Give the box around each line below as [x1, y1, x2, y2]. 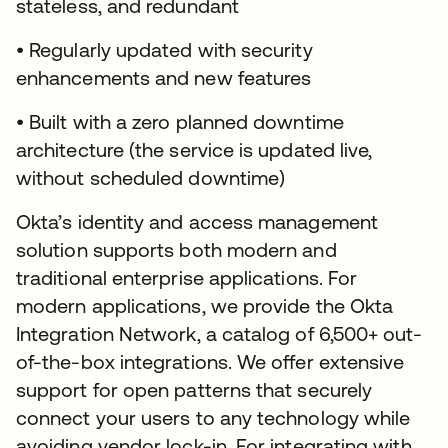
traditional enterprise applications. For [16, 266, 358, 290]
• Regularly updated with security [16, 38, 313, 62]
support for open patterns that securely [16, 378, 373, 402]
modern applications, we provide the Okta [16, 294, 394, 318]
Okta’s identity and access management [16, 210, 378, 234]
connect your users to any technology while [16, 406, 411, 430]
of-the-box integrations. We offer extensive [16, 350, 405, 374]
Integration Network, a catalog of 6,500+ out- [16, 322, 422, 346]
